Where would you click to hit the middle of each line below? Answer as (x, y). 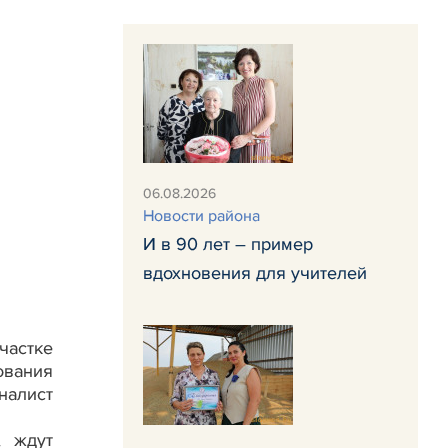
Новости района (201, 216)
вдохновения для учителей (255, 273)
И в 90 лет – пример (228, 244)
